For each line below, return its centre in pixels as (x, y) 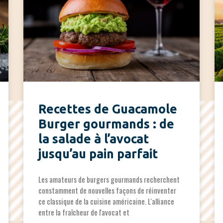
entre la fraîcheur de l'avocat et (84, 212)
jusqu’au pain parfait (98, 154)
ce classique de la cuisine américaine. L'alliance (107, 201)
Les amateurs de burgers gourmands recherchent (109, 179)
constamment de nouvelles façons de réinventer (108, 190)
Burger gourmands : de (107, 124)
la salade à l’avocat (94, 139)
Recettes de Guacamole (108, 109)
